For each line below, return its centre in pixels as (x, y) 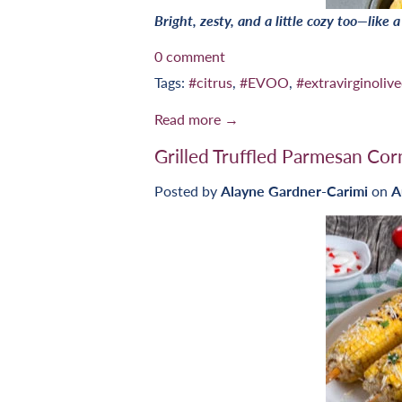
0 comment (190, 56)
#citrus (210, 82)
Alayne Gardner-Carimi (294, 190)
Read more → (197, 118)
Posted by (188, 190)
